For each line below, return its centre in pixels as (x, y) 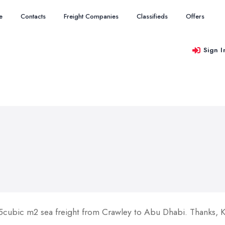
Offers (195, 16)
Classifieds (152, 16)
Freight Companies (91, 16)
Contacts (33, 16)
